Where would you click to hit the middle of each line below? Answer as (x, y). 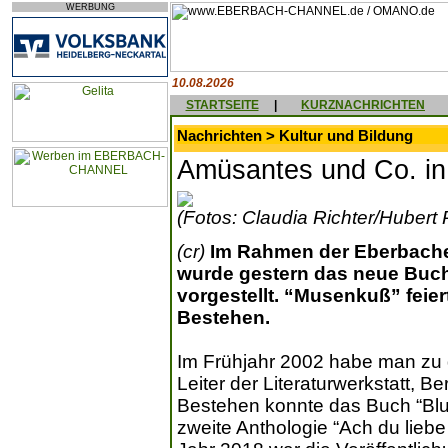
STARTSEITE (222, 105)
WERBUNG (90, 7)
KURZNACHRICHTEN (363, 105)
